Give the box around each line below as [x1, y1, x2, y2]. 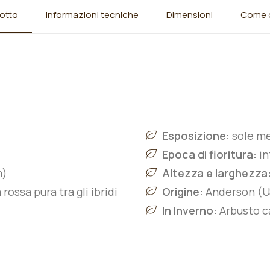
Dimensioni [166, 8, 213, 21]
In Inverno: [162, 203, 217, 218]
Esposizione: [162, 128, 232, 143]
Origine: [162, 184, 206, 199]
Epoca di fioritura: [162, 147, 259, 162]
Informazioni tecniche [45, 8, 139, 21]
